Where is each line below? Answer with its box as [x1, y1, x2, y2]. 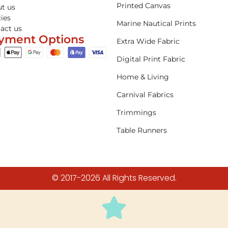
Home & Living [117, 72, 169, 82]
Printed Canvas [117, 1, 171, 11]
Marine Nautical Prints [117, 19, 196, 28]
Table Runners [117, 126, 167, 135]
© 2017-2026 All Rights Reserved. [51, 172, 177, 184]
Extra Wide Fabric [117, 37, 180, 46]
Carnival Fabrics [117, 90, 174, 100]
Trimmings [117, 108, 157, 118]
